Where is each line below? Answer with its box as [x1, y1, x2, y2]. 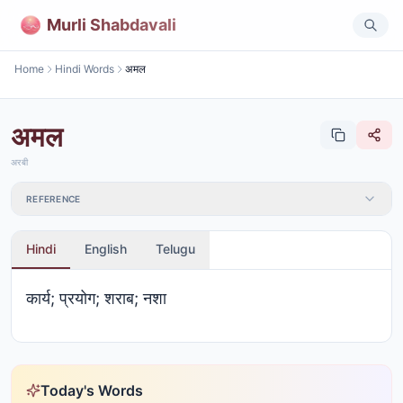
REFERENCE [26, 193, 81, 204]
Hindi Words [55, 62, 114, 76]
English [85, 241, 127, 256]
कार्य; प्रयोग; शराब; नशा [26, 289, 166, 308]
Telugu [156, 241, 195, 256]
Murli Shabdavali [47, 14, 176, 34]
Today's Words [40, 381, 143, 399]
